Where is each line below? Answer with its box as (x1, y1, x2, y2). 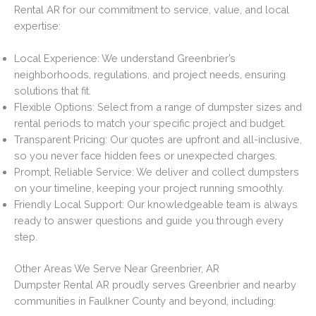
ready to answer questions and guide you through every (14, 214, 284, 227)
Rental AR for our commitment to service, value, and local (14, 3, 289, 16)
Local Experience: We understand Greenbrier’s (14, 52, 236, 65)
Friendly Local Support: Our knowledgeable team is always (14, 198, 298, 211)
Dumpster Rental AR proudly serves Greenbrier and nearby (14, 279, 296, 291)
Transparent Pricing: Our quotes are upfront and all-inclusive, (14, 133, 302, 146)
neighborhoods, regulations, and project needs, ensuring (14, 68, 286, 81)
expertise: (14, 19, 61, 32)
